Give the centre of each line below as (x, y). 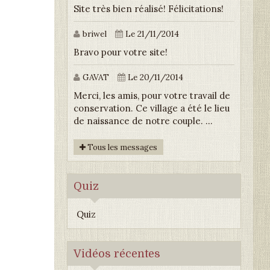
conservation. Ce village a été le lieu (152, 108)
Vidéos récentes (117, 254)
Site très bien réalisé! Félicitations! (149, 9)
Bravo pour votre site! (121, 52)
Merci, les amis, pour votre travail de (152, 96)
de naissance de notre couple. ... (143, 121)
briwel (94, 34)
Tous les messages (122, 147)
